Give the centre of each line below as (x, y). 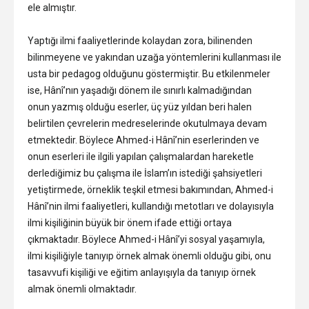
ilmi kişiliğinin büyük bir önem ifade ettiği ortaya (130, 222)
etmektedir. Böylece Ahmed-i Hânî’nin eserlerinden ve (143, 140)
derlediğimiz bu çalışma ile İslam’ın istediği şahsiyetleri (145, 173)
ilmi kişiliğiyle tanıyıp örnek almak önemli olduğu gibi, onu (149, 256)
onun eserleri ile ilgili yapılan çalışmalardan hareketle (141, 156)
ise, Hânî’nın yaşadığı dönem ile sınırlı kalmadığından (140, 90)
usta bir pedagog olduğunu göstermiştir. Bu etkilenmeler (149, 73)
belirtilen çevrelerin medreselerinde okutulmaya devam (147, 123)
